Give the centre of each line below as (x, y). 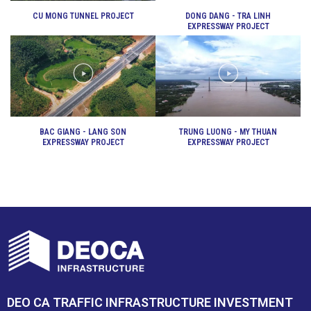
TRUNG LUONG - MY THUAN (228, 132)
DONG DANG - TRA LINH (228, 16)
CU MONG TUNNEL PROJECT (83, 16)
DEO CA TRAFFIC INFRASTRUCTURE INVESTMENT (150, 302)
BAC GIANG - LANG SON (83, 132)
